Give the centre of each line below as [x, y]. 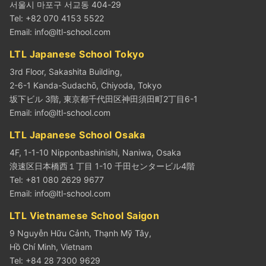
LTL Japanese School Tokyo [77, 54]
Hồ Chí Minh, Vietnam [51, 246]
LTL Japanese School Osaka [77, 134]
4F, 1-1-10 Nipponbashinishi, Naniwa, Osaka [95, 152]
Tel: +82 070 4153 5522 [57, 18]
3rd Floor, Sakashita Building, [66, 71]
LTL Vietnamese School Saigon [85, 215]
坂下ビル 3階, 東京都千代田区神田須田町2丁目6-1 [104, 99]
